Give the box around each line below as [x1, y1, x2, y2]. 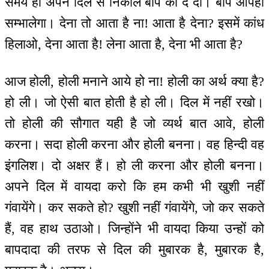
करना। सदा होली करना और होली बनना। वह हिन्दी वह [5, 137, 264, 153]
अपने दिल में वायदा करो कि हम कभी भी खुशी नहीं [5, 179, 264, 195]
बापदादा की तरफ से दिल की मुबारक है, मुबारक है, [5, 242, 264, 258]
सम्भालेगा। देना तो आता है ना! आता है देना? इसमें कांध [5, 15, 264, 31]
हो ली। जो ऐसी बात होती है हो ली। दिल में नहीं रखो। [5, 95, 264, 110]
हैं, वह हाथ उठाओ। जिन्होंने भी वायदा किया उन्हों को [5, 221, 264, 237]
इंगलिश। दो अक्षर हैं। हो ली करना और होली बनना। [5, 158, 264, 174]
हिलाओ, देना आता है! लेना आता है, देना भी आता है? [5, 36, 243, 52]
